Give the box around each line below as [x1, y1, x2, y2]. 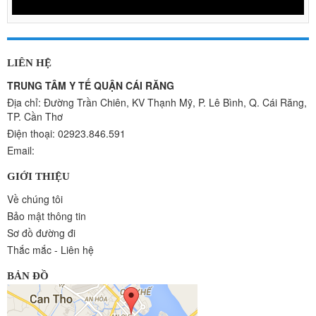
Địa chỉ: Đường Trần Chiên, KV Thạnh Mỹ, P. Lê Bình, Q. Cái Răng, [7, 95, 307, 109]
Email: [7, 142, 35, 157]
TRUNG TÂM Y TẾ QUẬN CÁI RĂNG [7, 78, 174, 92]
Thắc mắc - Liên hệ [7, 242, 94, 257]
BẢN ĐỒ [7, 269, 49, 281]
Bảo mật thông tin [7, 208, 86, 223]
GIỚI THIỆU [7, 170, 70, 182]
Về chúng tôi [7, 191, 63, 206]
